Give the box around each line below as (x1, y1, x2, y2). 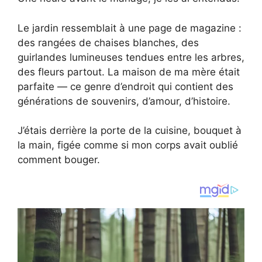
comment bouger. (18, 154, 100, 166)
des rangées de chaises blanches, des (18, 36, 199, 49)
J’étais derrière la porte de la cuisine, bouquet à (18, 125, 242, 137)
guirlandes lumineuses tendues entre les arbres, (18, 51, 244, 63)
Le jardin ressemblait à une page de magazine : (18, 22, 242, 34)
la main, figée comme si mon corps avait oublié (18, 139, 238, 151)
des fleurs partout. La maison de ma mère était (18, 65, 240, 78)
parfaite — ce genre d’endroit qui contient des (18, 80, 233, 92)
